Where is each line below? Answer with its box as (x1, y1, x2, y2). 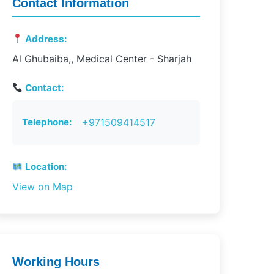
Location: (22, 161, 67, 172)
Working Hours (12, 255, 100, 268)
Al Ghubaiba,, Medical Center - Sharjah (12, 53, 191, 65)
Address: (22, 33, 67, 45)
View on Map (12, 180, 73, 193)
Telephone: (21, 116, 72, 128)
